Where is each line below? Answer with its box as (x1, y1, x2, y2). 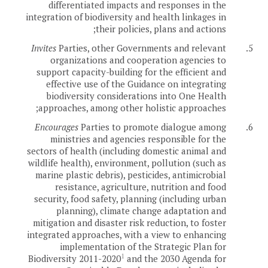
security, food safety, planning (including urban (34, 192, 226, 205)
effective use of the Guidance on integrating (46, 77, 226, 90)
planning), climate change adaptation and (56, 204, 226, 217)
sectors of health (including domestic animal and (27, 144, 226, 157)
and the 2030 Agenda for (124, 252, 226, 264)
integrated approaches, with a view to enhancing (27, 228, 226, 240)
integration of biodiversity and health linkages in (26, 10, 226, 23)
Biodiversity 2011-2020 (28, 252, 121, 264)
